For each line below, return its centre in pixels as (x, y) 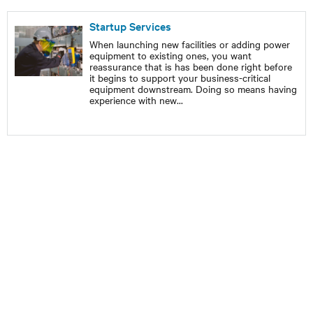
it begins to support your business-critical (180, 78)
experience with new (133, 100)
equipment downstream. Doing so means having (193, 89)
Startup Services (130, 26)
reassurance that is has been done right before (190, 66)
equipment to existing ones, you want (170, 55)
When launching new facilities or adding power (189, 44)
